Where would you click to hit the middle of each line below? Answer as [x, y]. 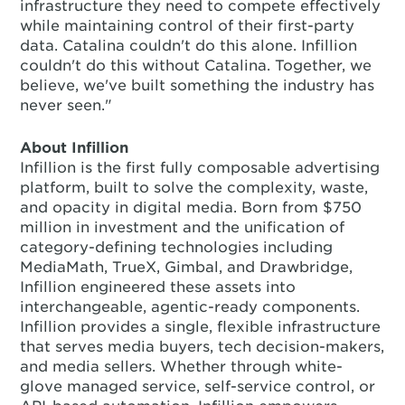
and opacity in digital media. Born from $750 [191, 207]
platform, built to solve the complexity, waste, [194, 188]
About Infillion [75, 148]
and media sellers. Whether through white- [182, 367]
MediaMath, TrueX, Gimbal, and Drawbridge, [187, 267]
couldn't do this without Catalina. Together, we [196, 66]
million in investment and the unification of [183, 227]
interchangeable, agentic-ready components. [190, 307]
